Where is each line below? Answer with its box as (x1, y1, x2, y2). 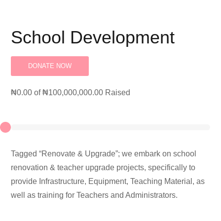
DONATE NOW (28, 62, 72, 70)
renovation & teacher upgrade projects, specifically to (11, 163, 196, 172)
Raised (103, 88, 131, 97)
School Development (11, 27, 175, 48)
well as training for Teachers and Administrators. (11, 191, 178, 200)
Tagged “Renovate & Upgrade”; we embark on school (11, 149, 197, 158)
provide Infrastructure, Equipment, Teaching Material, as (11, 177, 205, 186)
